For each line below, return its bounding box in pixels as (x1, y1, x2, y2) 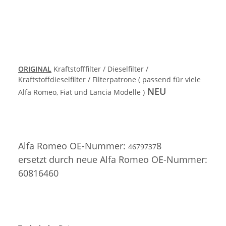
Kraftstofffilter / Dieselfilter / (51, 64, 148, 74)
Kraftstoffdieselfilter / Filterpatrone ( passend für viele (18, 75, 201, 85)
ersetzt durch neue (18, 153, 100, 166)
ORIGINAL (18, 64, 51, 74)
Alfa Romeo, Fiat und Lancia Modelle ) (18, 87, 145, 97)
